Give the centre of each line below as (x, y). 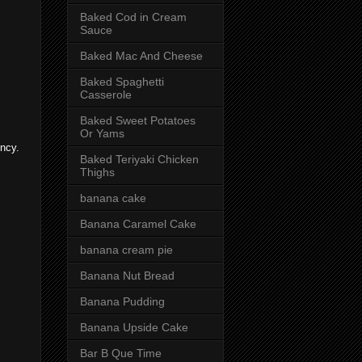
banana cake (113, 198)
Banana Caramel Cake (138, 223)
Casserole (106, 94)
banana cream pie (126, 249)
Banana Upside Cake (134, 327)
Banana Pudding (122, 301)
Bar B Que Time (121, 353)
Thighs (97, 172)
